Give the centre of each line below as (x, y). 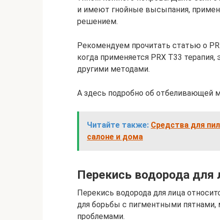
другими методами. (113, 69)
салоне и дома (115, 137)
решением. (97, 21)
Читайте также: (118, 125)
